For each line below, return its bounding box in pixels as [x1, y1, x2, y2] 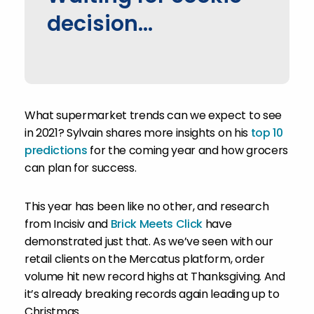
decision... [47, 9, 153, 39]
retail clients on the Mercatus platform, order [25, 251, 265, 267]
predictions [25, 142, 88, 158]
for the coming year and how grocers [87, 142, 288, 158]
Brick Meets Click [110, 216, 203, 232]
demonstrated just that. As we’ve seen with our [25, 233, 273, 250]
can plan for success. [25, 160, 137, 176]
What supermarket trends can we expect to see [25, 107, 282, 123]
